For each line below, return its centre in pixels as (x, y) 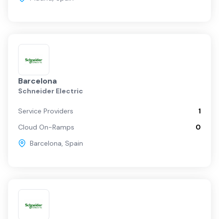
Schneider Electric (51, 91)
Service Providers (46, 111)
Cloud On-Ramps (46, 127)
